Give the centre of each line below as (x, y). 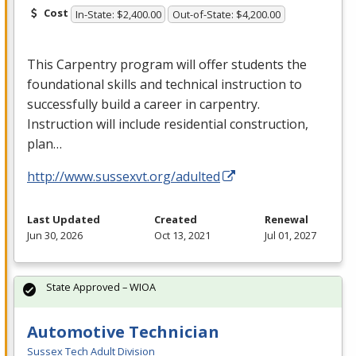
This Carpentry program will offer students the (167, 64)
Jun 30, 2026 (55, 235)
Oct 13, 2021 (182, 235)
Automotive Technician (123, 331)
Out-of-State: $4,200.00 (227, 14)
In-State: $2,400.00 (118, 14)
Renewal (286, 219)
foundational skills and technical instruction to (164, 84)
